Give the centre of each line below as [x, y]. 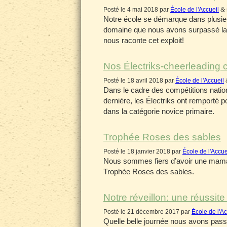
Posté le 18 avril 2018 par [139, 81]
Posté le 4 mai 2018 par [137, 10]
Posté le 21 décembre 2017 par [147, 212]
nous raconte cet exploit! [144, 40]
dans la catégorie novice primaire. [159, 111]
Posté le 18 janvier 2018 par [143, 152]
